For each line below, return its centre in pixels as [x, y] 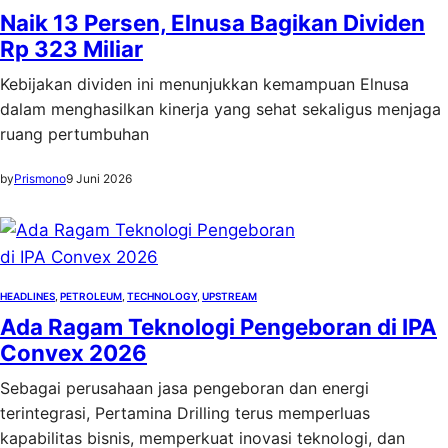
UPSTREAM [229, 296]
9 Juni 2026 [99, 178]
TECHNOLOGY [162, 296]
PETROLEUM [91, 296]
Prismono [40, 178]
